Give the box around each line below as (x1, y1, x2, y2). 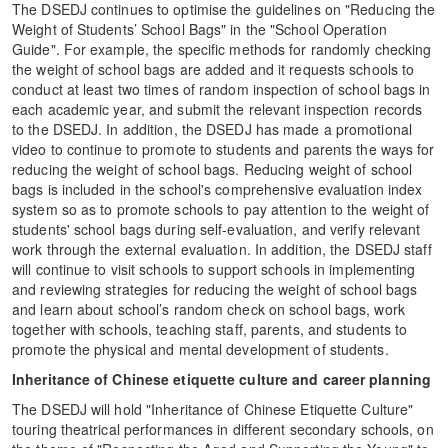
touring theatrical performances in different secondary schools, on (12, 419, 434, 440)
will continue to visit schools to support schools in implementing (12, 259, 416, 280)
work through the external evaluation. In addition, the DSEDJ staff (12, 239, 432, 260)
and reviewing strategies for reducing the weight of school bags (12, 279, 418, 300)
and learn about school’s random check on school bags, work (12, 299, 405, 320)
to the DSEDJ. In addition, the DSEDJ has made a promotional (12, 119, 412, 140)
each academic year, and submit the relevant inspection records (12, 99, 423, 120)
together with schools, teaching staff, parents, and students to (12, 319, 408, 340)
